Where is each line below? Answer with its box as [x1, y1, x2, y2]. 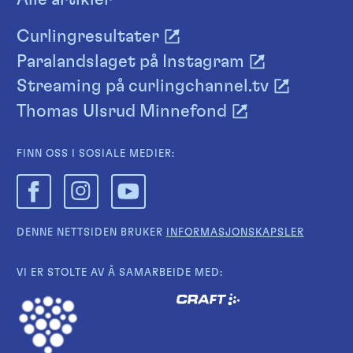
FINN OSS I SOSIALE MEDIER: [16, 148, 175, 159]
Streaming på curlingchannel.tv [16, 77, 269, 95]
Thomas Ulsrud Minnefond [16, 102, 227, 120]
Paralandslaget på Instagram [16, 52, 244, 70]
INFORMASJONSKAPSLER [165, 227, 304, 238]
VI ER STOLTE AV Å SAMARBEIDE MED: [16, 267, 223, 278]
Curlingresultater [16, 28, 159, 46]
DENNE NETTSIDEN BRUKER [16, 227, 166, 238]
